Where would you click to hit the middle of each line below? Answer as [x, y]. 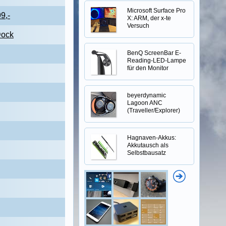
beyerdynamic [147, 95]
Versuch [138, 26]
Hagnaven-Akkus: [152, 138]
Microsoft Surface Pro [156, 11]
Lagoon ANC [145, 103]
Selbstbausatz [147, 153]
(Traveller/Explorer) [154, 110]
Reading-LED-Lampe [157, 61]
